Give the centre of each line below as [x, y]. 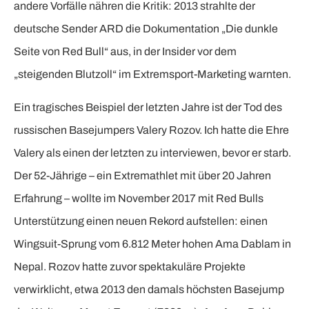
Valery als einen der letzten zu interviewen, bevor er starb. [152, 152]
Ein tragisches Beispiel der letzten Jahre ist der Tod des [148, 107]
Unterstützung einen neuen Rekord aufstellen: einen [141, 221]
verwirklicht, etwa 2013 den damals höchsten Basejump [149, 289]
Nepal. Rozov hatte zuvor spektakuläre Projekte [130, 266]
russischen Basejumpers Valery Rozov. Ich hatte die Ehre [151, 130]
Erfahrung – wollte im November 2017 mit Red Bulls [139, 198]
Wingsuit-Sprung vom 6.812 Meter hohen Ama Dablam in [152, 243]
